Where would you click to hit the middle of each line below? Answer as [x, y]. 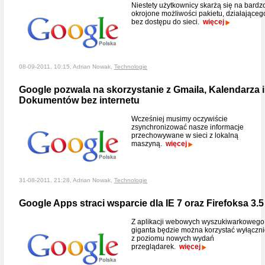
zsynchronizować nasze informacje [188, 127]
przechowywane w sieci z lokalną [185, 135]
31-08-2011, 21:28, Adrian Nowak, [67, 180]
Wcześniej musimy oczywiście [180, 119]
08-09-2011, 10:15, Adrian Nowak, [67, 67]
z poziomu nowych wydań [173, 238]
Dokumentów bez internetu [79, 100]
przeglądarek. [155, 247]
